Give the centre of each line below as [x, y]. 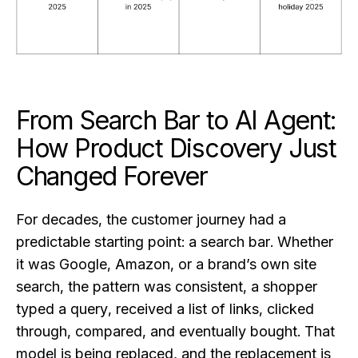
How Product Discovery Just [176, 149]
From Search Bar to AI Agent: [176, 121]
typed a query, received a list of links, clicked [165, 309]
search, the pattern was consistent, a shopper [167, 287]
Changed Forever [112, 177]
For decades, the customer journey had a [151, 220]
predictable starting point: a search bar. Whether [175, 242]
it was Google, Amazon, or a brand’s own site [166, 265]
